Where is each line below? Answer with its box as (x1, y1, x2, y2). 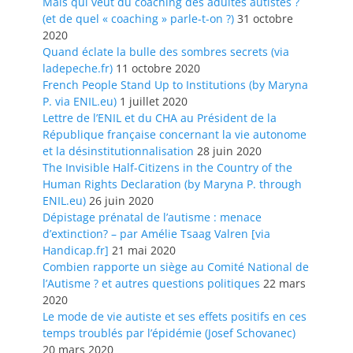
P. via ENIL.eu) (43, 94, 117, 110)
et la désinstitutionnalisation (43, 143, 194, 159)
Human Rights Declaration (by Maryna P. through (43, 176, 302, 192)
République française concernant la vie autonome (43, 127, 307, 143)
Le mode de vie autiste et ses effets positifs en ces (43, 309, 307, 325)
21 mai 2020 (112, 243, 176, 258)
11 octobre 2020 (116, 61, 200, 76)
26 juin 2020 (89, 193, 154, 209)
